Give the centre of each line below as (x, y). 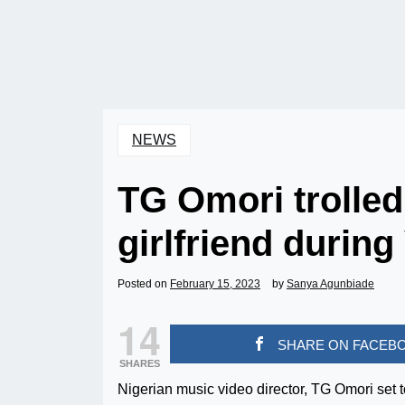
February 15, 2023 (215, 284)
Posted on (144, 284)
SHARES (139, 363)
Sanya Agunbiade (330, 284)
